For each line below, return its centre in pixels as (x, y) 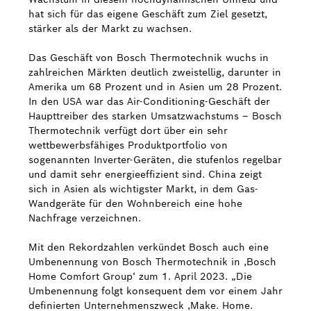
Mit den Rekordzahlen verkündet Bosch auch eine (149, 247)
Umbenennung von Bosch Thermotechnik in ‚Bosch (152, 262)
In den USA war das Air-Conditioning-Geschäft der (149, 101)
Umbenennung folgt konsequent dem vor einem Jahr (155, 291)
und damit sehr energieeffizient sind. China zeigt (145, 174)
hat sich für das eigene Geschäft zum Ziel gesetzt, (148, 14)
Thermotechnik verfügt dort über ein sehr (128, 131)
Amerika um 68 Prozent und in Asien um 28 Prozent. (155, 87)
